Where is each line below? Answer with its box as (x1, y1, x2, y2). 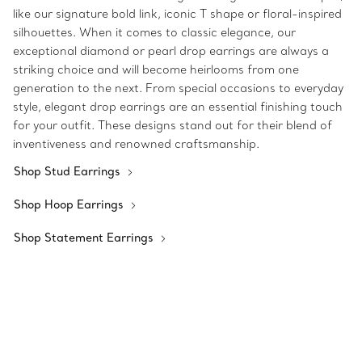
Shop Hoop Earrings (14, 197, 127, 213)
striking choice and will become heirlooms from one (13, 62, 299, 78)
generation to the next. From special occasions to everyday (13, 81, 343, 96)
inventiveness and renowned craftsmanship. (13, 137, 259, 152)
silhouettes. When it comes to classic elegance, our (13, 25, 296, 40)
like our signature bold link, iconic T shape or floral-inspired (13, 6, 342, 22)
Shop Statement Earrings (14, 230, 157, 246)
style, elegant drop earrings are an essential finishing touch (13, 99, 343, 115)
